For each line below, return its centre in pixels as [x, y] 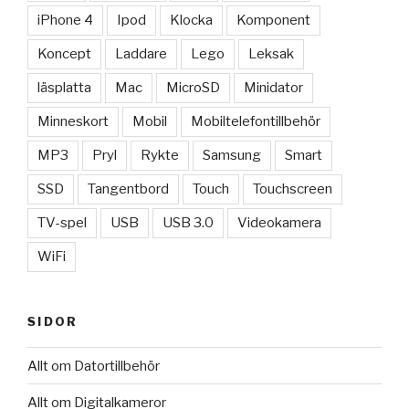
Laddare [141, 53]
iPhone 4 [65, 20]
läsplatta [64, 87]
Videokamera [279, 222]
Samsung [232, 155]
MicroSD [193, 87]
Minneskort [73, 121]
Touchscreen [293, 189]
